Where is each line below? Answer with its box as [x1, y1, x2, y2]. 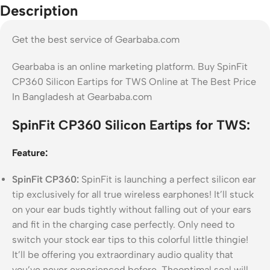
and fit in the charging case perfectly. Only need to [12, 218, 234, 230]
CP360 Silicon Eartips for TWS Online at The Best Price [12, 75, 256, 87]
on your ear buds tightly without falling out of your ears [12, 203, 251, 215]
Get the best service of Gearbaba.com [12, 33, 180, 45]
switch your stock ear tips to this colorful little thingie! [12, 233, 248, 245]
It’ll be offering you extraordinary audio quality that [12, 248, 233, 260]
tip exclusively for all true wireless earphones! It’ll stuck [12, 188, 254, 200]
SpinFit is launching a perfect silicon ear [79, 173, 256, 185]
